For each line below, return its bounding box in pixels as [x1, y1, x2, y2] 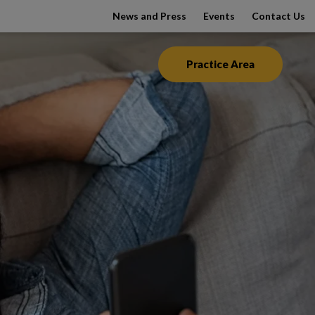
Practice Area [186, 58, 255, 70]
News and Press [112, 10, 187, 22]
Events [203, 10, 236, 22]
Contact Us [252, 10, 306, 22]
